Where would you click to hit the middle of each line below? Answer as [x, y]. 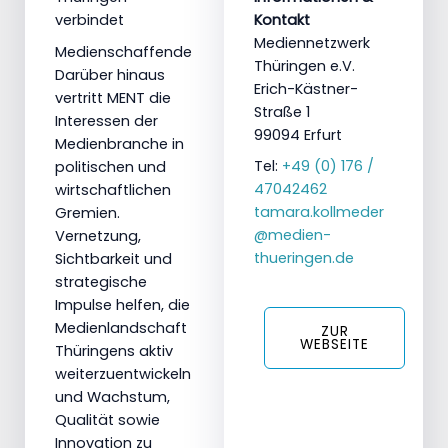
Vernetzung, [98, 236]
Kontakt [282, 20]
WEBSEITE [334, 344]
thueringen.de [304, 257]
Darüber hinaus [110, 75]
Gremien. [87, 213]
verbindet [89, 20]
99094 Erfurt [298, 135]
